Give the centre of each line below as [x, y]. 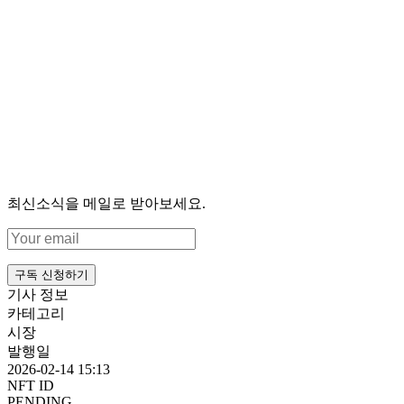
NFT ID [31, 385]
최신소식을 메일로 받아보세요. [106, 203]
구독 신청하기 [51, 274]
